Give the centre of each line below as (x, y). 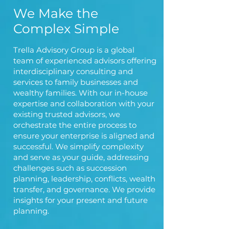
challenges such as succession (70, 168)
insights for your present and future (81, 200)
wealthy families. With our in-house (81, 93)
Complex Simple (66, 29)
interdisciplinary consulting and (73, 71)
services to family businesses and (76, 82)
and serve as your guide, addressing (81, 157)
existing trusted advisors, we (67, 114)
